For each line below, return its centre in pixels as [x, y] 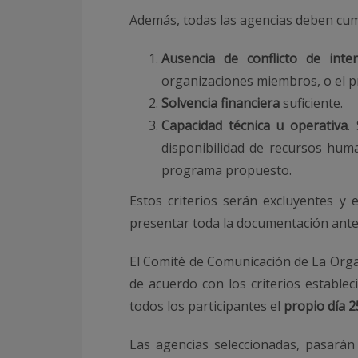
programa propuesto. [227, 171]
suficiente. [313, 103]
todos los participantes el [205, 306]
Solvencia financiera [222, 103]
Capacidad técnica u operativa [255, 126]
